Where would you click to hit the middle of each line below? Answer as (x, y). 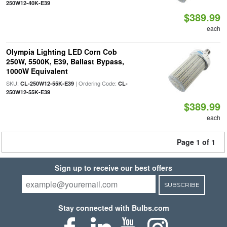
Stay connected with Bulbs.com (113, 208)
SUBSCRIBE (182, 185)
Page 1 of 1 (196, 142)
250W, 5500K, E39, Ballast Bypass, (65, 61)
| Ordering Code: (96, 83)
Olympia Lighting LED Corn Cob (61, 52)
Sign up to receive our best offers (113, 168)
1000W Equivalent (37, 71)
